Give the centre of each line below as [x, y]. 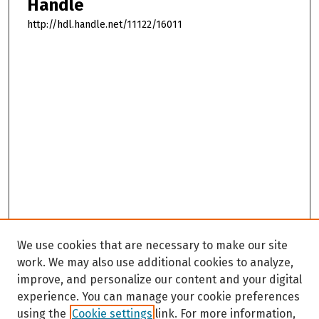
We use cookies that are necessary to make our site [152, 245]
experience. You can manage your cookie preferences [158, 297]
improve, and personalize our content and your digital [159, 279]
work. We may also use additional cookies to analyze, [155, 262]
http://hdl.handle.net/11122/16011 [105, 24]
